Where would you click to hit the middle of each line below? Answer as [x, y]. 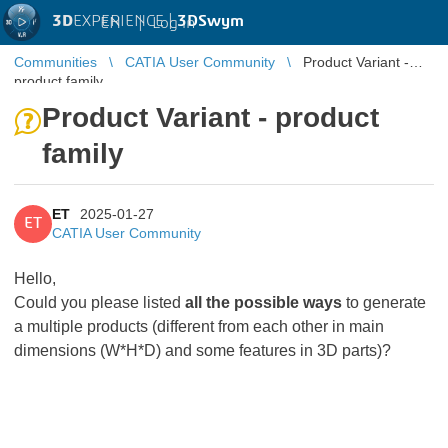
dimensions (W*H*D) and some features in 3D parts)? [202, 350]
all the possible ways [263, 302]
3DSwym [210, 21]
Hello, [35, 278]
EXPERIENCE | [125, 21]
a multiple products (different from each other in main [199, 326]
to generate [384, 302]
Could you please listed [99, 302]
